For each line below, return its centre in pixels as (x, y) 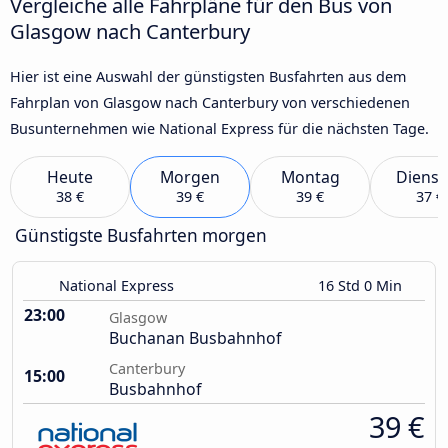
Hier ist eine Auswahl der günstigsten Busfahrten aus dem (208, 76)
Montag (310, 177)
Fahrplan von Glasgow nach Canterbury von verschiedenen (210, 102)
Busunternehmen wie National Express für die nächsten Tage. (219, 128)
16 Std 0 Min (362, 286)
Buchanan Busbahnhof (195, 338)
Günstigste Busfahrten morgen (141, 236)
